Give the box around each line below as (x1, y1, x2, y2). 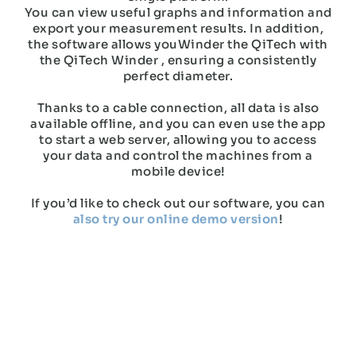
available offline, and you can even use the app (30, 116, 326, 131)
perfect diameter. (122, 68, 234, 83)
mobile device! (130, 164, 226, 179)
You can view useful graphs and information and (24, 5, 332, 20)
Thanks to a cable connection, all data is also (37, 100, 319, 115)
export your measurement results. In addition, (32, 21, 324, 36)
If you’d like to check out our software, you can (30, 195, 326, 211)
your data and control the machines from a (43, 148, 313, 163)
